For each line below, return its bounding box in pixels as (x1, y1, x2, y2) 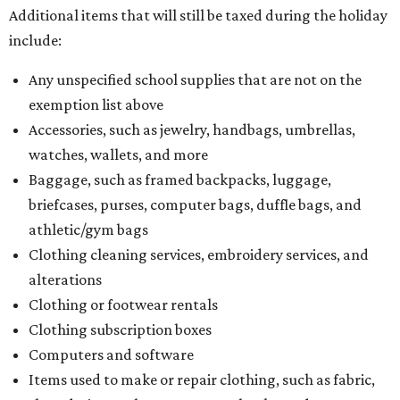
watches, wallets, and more (29, 146, 208, 164)
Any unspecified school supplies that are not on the (29, 71, 362, 89)
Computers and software (29, 346, 194, 364)
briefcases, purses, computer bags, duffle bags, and (29, 196, 362, 214)
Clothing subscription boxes (29, 321, 212, 339)
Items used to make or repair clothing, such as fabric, (29, 371, 375, 389)
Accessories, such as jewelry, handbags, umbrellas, (29, 121, 355, 139)
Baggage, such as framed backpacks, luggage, (29, 171, 331, 189)
